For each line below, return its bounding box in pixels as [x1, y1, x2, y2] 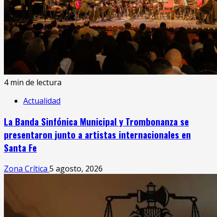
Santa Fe [4, 141, 37, 155]
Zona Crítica [4, 163, 49, 174]
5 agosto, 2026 [49, 163, 103, 174]
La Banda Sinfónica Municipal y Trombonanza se [4, 115, 189, 128]
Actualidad [23, 95, 61, 106]
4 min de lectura [4, 77, 62, 88]
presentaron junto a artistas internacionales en [4, 128, 191, 141]
